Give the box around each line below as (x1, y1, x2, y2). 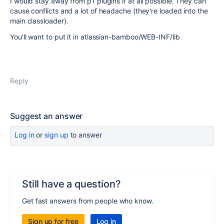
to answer (68, 130, 102, 139)
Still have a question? (22, 178, 121, 190)
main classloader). (10, 16, 68, 25)
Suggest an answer (10, 111, 83, 121)
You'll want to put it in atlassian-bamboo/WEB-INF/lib (10, 32, 180, 41)
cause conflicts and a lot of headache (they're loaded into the (10, 6, 208, 15)
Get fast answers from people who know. (22, 196, 153, 205)
